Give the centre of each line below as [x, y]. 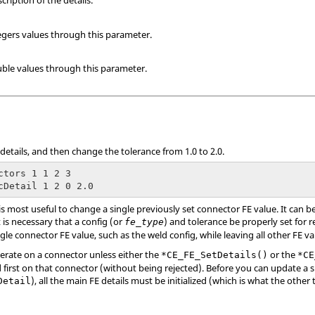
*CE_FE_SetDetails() [215, 255]
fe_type [144, 221]
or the [283, 254]
